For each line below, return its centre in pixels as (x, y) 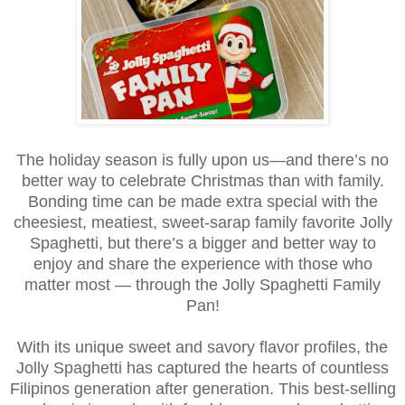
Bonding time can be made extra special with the (202, 201)
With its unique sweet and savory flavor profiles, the (202, 347)
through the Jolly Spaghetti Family (258, 284)
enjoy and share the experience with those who (202, 264)
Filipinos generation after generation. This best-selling (202, 388)
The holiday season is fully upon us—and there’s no (202, 160)
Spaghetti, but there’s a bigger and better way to (202, 243)
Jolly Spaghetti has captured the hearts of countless (202, 367)
